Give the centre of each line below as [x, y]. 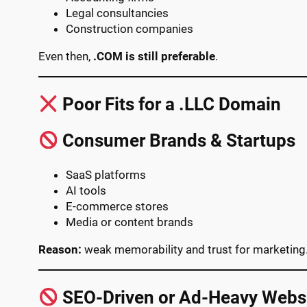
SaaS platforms [106, 174]
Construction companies [130, 28]
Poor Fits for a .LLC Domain [170, 105]
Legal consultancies [117, 13]
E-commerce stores [117, 206]
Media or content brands [130, 222]
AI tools [86, 190]
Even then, [66, 56]
